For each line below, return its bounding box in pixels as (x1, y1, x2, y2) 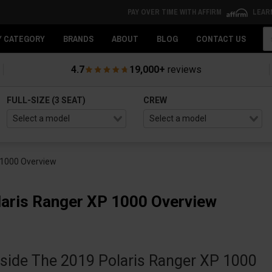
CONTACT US (196, 33, 246, 44)
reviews (165, 64, 202, 75)
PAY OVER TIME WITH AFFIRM (127, 7, 223, 17)
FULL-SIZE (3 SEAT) (7, 95, 86, 105)
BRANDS (63, 33, 93, 44)
